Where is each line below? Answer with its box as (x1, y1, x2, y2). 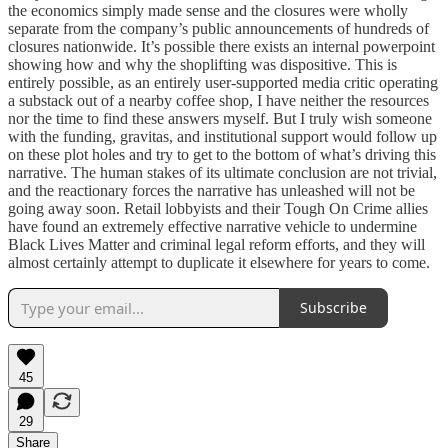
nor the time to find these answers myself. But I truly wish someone (8, 109, 432, 127)
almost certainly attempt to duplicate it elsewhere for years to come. (8, 253, 434, 271)
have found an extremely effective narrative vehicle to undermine (8, 217, 417, 235)
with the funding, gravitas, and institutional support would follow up (8, 127, 437, 145)
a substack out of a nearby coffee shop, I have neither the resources (8, 91, 429, 109)
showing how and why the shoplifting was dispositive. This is (8, 55, 397, 73)
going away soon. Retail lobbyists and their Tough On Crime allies (8, 199, 428, 217)
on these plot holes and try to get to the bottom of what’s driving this (8, 145, 436, 163)
